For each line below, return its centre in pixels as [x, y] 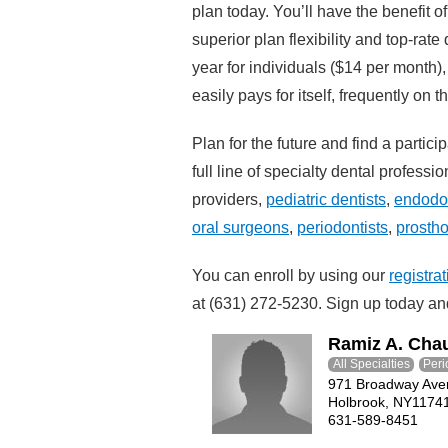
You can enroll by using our [290, 275]
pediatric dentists [326, 199]
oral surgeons [240, 227]
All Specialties [371, 364]
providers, [229, 199]
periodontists [342, 227]
